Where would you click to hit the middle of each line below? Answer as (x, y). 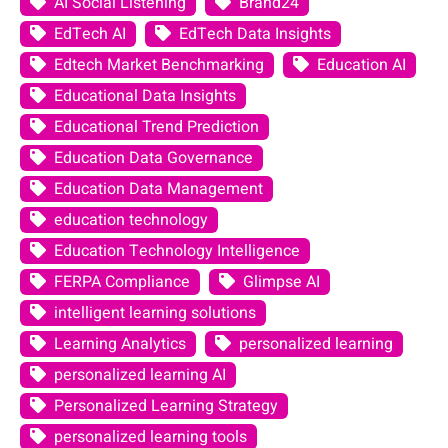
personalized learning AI (140, 375)
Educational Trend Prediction (156, 127)
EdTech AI (90, 34)
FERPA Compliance (122, 282)
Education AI (361, 65)
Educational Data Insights (145, 96)
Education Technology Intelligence (177, 251)
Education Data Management (158, 189)
